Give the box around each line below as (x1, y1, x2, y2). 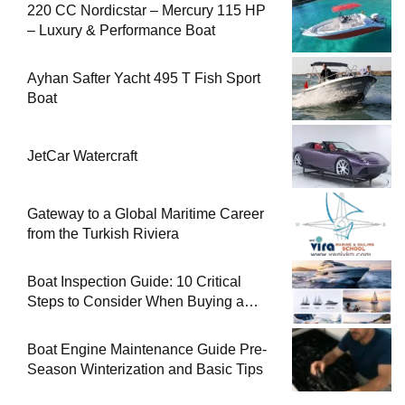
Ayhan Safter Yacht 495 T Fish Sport (27, 70, 260, 86)
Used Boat (27, 313, 95, 329)
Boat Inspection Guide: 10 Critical (27, 273, 241, 289)
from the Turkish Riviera (27, 225, 179, 241)
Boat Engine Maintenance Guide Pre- (27, 341, 267, 357)
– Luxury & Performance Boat (27, 22, 215, 38)
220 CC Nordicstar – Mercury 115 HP (27, 2, 266, 18)
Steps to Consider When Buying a (27, 293, 244, 309)
